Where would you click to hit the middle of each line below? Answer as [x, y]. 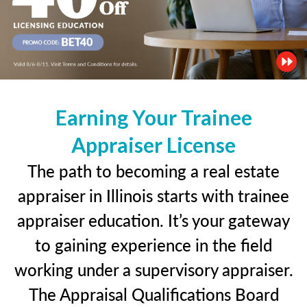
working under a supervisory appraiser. [153, 269]
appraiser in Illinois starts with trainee [153, 195]
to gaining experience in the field [153, 244]
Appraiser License [153, 144]
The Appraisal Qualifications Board [153, 294]
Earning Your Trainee [153, 117]
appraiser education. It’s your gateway [153, 220]
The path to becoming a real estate [153, 170]
